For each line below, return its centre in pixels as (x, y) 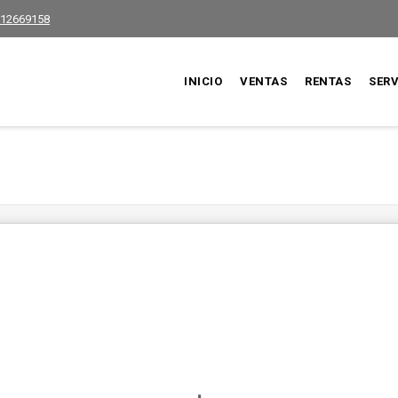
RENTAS (328, 81)
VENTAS (264, 81)
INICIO (203, 81)
